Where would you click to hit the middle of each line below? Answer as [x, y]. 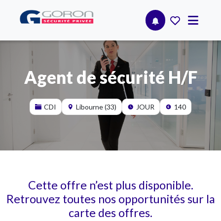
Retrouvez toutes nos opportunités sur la [110, 199]
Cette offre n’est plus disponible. [110, 185]
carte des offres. [110, 212]
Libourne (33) [96, 107]
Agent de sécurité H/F [110, 77]
